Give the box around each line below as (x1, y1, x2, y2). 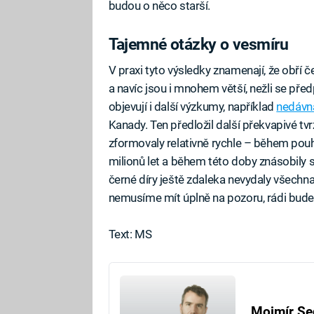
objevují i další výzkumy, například (108, 100, 277, 114)
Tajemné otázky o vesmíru (108, 34, 288, 53)
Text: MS (108, 227, 152, 242)
